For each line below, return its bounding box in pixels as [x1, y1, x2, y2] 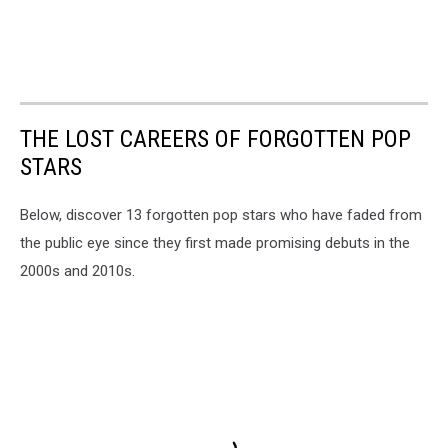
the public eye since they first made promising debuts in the [20, 234, 410, 252]
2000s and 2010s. [20, 262, 135, 280]
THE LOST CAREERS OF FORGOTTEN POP [20, 125, 411, 153]
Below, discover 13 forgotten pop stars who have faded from [20, 206, 422, 224]
